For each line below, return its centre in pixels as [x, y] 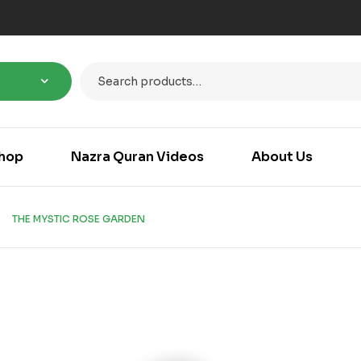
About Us [282, 157]
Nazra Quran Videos [137, 157]
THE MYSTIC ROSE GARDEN [79, 218]
